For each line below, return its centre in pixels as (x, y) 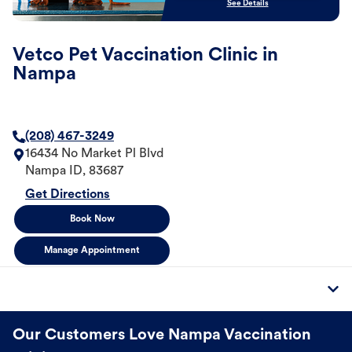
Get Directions (68, 195)
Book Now (92, 220)
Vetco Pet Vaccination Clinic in (145, 56)
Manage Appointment (92, 251)
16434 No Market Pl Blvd (94, 154)
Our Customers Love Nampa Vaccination (162, 336)
